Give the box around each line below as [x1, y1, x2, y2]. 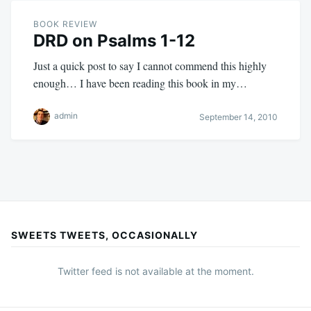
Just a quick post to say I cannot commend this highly [33, 58, 267, 74]
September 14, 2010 [199, 111, 278, 122]
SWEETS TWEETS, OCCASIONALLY [11, 229, 198, 242]
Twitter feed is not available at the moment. [57, 265, 254, 278]
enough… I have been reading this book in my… [33, 76, 247, 91]
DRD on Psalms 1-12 [33, 31, 195, 51]
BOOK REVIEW [33, 19, 97, 30]
